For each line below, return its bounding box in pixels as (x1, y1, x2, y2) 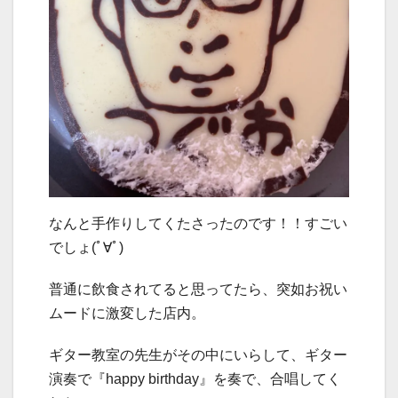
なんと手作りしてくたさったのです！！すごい (49, 216, 347, 232)
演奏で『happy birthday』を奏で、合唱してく (49, 371, 341, 387)
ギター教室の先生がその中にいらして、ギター (49, 347, 347, 363)
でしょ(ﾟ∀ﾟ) (49, 240, 123, 256)
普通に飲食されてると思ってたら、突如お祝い (49, 282, 347, 298)
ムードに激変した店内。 (49, 306, 205, 322)
